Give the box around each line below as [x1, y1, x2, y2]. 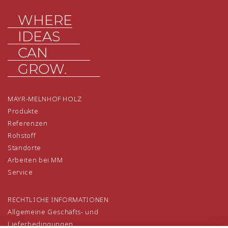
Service [8, 167, 33, 177]
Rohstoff [8, 130, 36, 140]
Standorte [8, 142, 41, 152]
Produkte [8, 106, 39, 116]
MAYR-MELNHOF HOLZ [8, 94, 82, 103]
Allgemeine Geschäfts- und [8, 207, 99, 216]
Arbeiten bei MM [8, 155, 63, 164]
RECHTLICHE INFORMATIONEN [8, 194, 109, 204]
